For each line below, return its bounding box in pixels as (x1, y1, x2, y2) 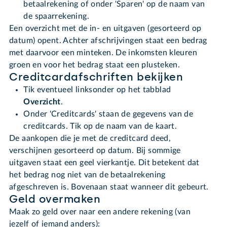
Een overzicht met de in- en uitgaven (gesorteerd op (9, 24, 202, 33)
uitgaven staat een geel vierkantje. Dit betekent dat (9, 159, 200, 167)
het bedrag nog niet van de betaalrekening (9, 171, 166, 179)
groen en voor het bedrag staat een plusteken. (9, 61, 180, 69)
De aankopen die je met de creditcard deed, (9, 134, 171, 143)
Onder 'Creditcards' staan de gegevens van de (23, 110, 194, 119)
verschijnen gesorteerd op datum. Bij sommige (9, 146, 181, 155)
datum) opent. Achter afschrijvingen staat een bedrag (9, 36, 207, 45)
